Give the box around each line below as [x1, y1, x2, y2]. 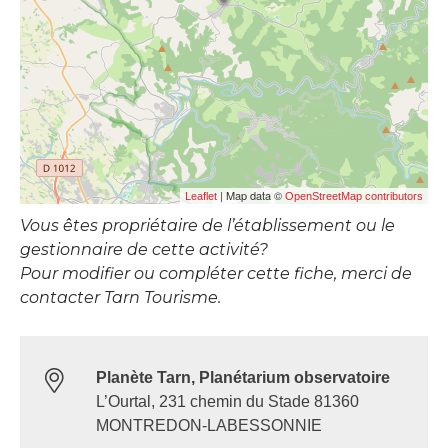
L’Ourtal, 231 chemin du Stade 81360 [96, 392, 359, 410]
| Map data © [217, 186, 285, 203]
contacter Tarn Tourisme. [20, 287, 221, 307]
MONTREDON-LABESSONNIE [96, 416, 322, 434]
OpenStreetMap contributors [285, 189, 423, 202]
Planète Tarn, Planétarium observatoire [96, 368, 390, 386]
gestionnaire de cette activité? [20, 239, 268, 259]
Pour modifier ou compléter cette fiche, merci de [20, 263, 412, 283]
